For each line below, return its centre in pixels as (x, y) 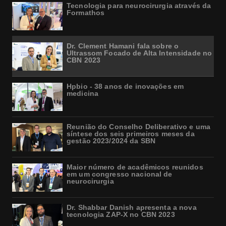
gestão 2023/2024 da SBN (111, 141)
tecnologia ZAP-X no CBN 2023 (121, 215)
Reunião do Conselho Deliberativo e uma (139, 127)
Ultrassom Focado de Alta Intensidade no (139, 53)
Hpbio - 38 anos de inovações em (125, 87)
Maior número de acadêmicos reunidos (135, 167)
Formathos (86, 13)
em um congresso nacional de (120, 174)
